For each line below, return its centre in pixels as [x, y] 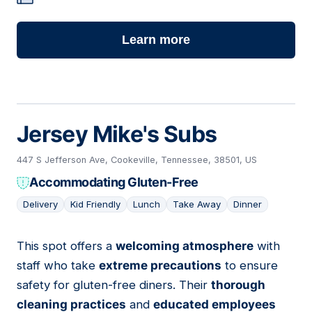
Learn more [156, 40]
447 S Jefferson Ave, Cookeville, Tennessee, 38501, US [137, 160]
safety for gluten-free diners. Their [114, 285]
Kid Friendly [95, 204]
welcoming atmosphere [185, 246]
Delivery [40, 204]
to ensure [250, 266]
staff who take [58, 266]
